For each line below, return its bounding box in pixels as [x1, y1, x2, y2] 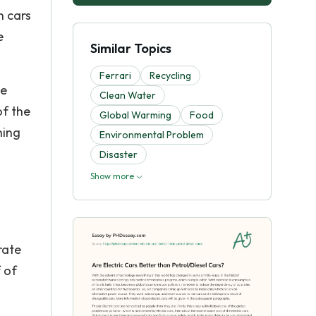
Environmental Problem [99, 128, 204, 141]
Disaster [99, 148, 138, 161]
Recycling [150, 69, 191, 82]
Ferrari [99, 69, 131, 82]
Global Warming [99, 109, 171, 121]
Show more [90, 171, 136, 181]
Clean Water [99, 89, 156, 102]
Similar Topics [90, 40, 171, 56]
